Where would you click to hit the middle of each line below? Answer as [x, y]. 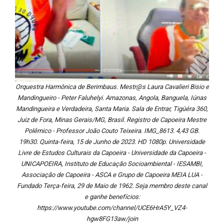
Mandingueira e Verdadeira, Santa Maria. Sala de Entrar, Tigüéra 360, [112, 109]
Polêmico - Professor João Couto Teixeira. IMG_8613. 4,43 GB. [112, 131]
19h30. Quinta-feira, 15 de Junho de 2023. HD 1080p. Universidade [112, 142]
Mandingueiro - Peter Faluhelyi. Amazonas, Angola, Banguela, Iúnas [112, 98]
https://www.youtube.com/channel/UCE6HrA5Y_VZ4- [112, 208]
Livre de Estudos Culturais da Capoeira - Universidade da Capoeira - [112, 153]
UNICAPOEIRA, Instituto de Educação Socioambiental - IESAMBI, [112, 164]
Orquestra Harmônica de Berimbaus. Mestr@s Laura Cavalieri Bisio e [112, 87]
